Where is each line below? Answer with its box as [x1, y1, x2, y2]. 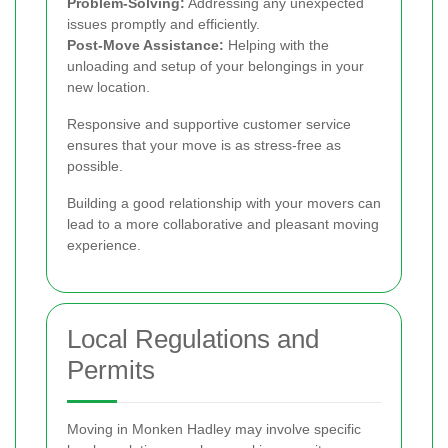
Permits [67, 354, 155, 385]
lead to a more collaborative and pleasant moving [67, 215, 379, 232]
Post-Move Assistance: [67, 36, 224, 53]
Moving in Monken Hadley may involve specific [67, 420, 361, 437]
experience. [67, 236, 141, 253]
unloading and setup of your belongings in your [67, 57, 364, 74]
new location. [67, 78, 150, 95]
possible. [67, 157, 123, 174]
